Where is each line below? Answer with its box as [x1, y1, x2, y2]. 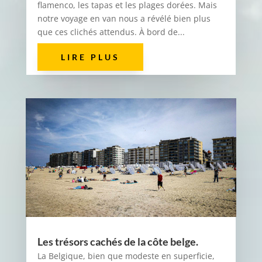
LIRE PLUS [60, 52, 120, 63]
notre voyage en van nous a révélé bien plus [37, 13, 211, 25]
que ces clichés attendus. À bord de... [37, 26, 185, 38]
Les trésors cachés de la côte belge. [37, 235, 198, 249]
